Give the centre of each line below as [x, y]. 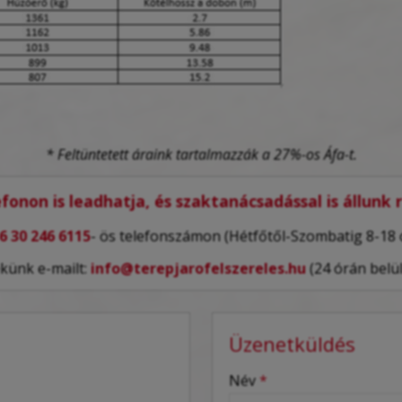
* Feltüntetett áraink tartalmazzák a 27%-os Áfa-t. [201, 154]
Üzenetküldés [292, 343]
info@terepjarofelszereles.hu [198, 268]
